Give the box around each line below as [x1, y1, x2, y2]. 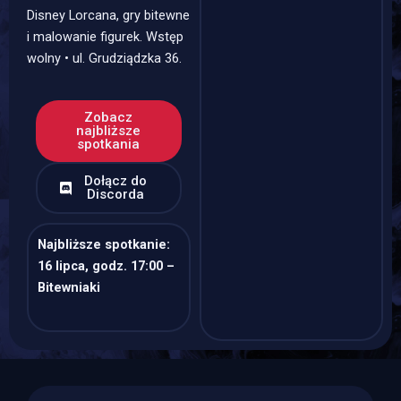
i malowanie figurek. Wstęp [27, 28, 183, 45]
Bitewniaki [38, 279, 100, 296]
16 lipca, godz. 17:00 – [38, 258, 175, 275]
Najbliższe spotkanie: [38, 236, 170, 253]
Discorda [86, 186, 144, 203]
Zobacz [84, 109, 133, 126]
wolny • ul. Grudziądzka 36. [27, 49, 182, 66]
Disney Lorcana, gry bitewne [27, 6, 190, 23]
